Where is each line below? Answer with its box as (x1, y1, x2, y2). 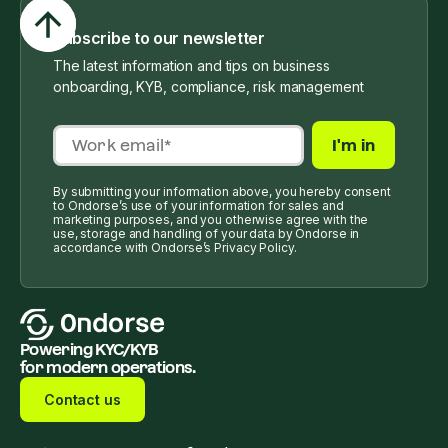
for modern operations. (20, 358, 195, 378)
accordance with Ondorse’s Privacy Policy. (53, 240, 297, 256)
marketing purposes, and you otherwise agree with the (53, 212, 369, 228)
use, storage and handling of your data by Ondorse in (53, 226, 360, 242)
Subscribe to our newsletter (53, 28, 265, 49)
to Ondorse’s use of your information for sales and (53, 198, 344, 214)
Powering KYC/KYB (20, 340, 159, 360)
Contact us (44, 391, 121, 409)
